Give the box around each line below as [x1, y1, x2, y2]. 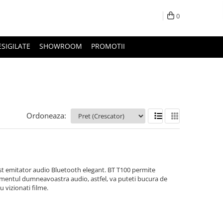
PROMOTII [91, 41, 125, 51]
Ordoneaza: [26, 111, 66, 121]
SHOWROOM [39, 41, 82, 51]
